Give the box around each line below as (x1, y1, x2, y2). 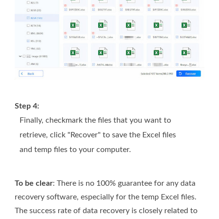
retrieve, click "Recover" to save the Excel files (20, 131, 176, 139)
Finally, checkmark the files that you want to (20, 116, 171, 125)
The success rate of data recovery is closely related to (15, 207, 197, 215)
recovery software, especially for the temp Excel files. (15, 193, 197, 201)
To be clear (15, 179, 53, 188)
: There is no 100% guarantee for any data (53, 179, 196, 188)
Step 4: (15, 102, 39, 110)
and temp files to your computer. (20, 146, 131, 154)
